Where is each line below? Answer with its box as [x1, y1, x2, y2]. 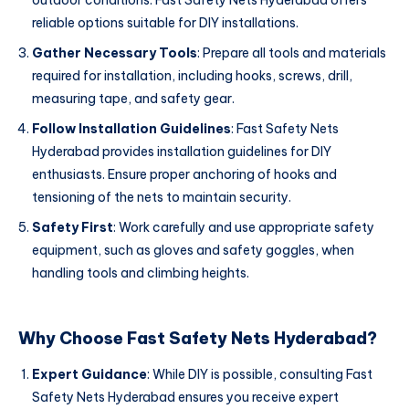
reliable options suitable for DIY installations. [32, 15, 299, 31]
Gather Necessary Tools [32, 45, 197, 61]
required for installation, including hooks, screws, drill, [32, 68, 352, 84]
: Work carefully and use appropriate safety [113, 219, 374, 236]
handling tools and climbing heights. [32, 265, 249, 281]
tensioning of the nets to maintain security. [32, 189, 291, 205]
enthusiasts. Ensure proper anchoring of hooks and [32, 166, 337, 183]
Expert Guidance [32, 366, 147, 383]
